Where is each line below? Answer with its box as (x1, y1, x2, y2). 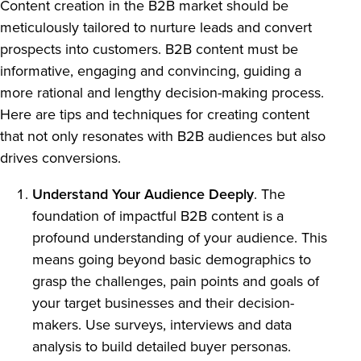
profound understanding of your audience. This (32, 229, 327, 247)
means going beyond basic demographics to (32, 251, 311, 268)
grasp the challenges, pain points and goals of (32, 272, 319, 290)
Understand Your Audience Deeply (32, 185, 254, 203)
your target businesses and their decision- (32, 294, 294, 312)
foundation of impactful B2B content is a (32, 207, 284, 225)
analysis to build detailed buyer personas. (32, 338, 291, 355)
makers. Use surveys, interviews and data (32, 316, 292, 334)
